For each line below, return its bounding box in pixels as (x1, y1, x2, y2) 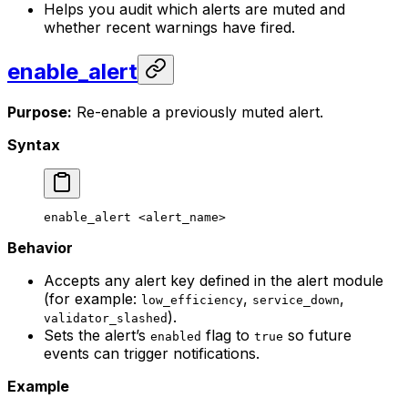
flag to (201, 325, 254, 344)
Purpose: (7, 102, 72, 121)
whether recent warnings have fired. (44, 17, 295, 36)
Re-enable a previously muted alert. (72, 102, 323, 121)
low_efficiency (141, 292, 243, 307)
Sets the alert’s (44, 325, 150, 344)
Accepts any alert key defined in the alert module (44, 270, 383, 290)
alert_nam (146, 209, 211, 224)
